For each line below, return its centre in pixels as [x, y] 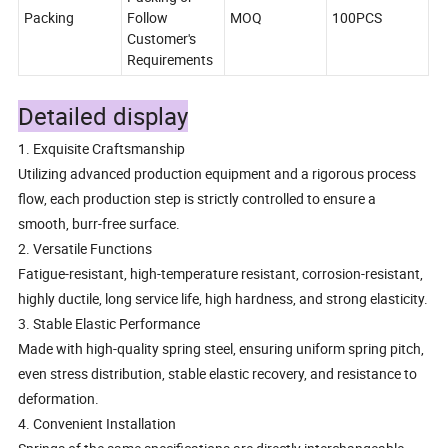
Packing [49, 18]
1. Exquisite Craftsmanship [102, 149]
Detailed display [103, 116]
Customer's [162, 39]
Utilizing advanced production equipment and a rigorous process [217, 174]
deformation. [59, 399]
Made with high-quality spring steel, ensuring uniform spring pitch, [221, 349]
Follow [148, 18]
